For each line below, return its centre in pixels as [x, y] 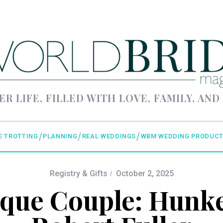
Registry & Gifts [78, 174]
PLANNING [60, 136]
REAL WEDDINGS [109, 136]
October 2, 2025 [145, 174]
